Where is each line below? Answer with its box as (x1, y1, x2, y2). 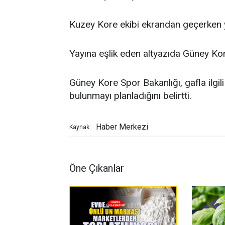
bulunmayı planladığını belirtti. (69, 89, 191, 101)
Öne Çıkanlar (69, 162, 124, 174)
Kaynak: (69, 123, 91, 131)
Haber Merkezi (96, 122, 148, 132)
